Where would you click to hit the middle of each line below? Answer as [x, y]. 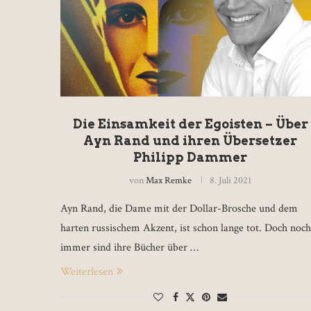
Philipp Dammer [191, 157]
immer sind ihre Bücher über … [129, 247]
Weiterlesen [87, 271]
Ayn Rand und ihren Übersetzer [191, 140]
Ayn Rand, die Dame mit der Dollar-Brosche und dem [179, 208]
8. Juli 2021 [231, 180]
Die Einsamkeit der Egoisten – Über [190, 124]
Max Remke [169, 180]
